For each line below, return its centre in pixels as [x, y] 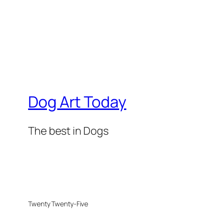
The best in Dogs [68, 131]
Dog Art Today [77, 102]
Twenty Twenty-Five [58, 203]
